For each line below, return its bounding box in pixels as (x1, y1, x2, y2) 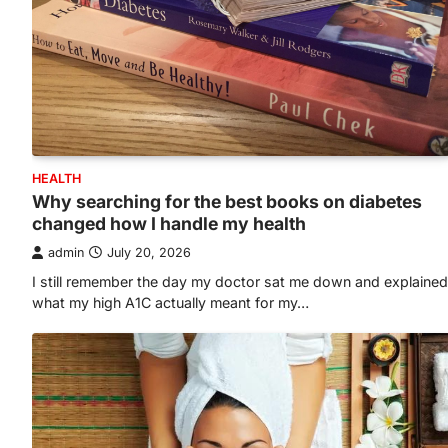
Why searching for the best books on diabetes (32, 191, 422, 213)
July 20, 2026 (107, 245, 191, 261)
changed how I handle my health (32, 213, 306, 235)
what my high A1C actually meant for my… (32, 294, 309, 312)
